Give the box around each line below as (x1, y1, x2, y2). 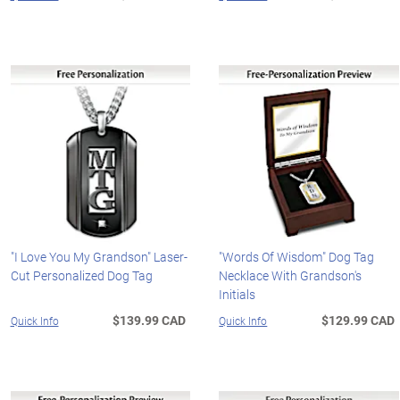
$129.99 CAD (321, 312, 396, 329)
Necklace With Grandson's (219, 267, 362, 285)
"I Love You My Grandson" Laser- (10, 248, 187, 266)
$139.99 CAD (112, 312, 187, 329)
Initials (219, 286, 256, 304)
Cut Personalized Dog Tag (10, 267, 153, 285)
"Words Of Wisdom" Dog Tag (219, 248, 375, 266)
